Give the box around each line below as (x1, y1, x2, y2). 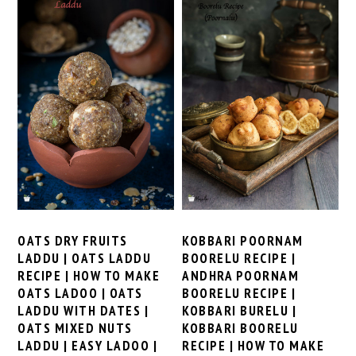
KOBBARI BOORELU (182, 319, 299, 337)
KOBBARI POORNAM (182, 231, 304, 250)
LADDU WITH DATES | (17, 301, 149, 319)
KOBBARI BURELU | (182, 301, 297, 319)
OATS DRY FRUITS (17, 231, 128, 250)
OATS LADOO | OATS (17, 284, 143, 302)
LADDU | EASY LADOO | (17, 336, 158, 354)
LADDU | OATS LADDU (17, 249, 152, 267)
